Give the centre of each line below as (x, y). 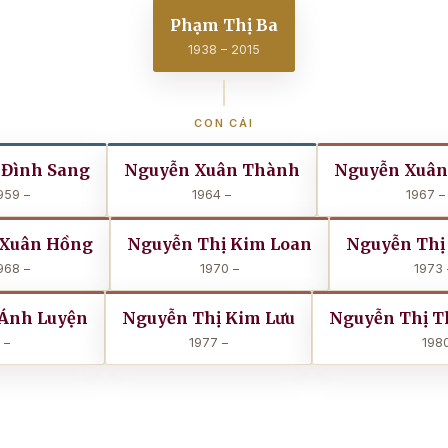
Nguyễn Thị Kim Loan (219, 244)
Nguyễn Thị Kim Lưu (208, 318)
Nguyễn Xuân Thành (211, 170)
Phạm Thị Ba (224, 25)
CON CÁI (224, 123)
